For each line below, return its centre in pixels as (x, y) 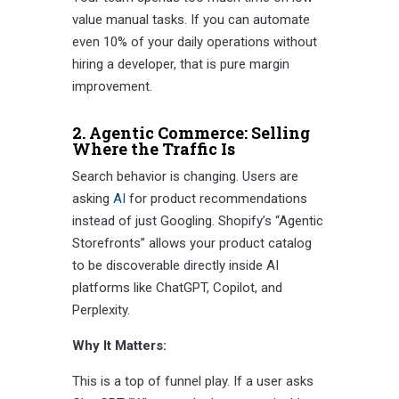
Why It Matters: (119, 346)
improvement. (112, 87)
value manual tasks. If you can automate (191, 20)
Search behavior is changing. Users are (185, 177)
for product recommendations (216, 199)
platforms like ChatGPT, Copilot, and (177, 288)
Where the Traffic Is (153, 149)
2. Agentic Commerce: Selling (191, 133)
